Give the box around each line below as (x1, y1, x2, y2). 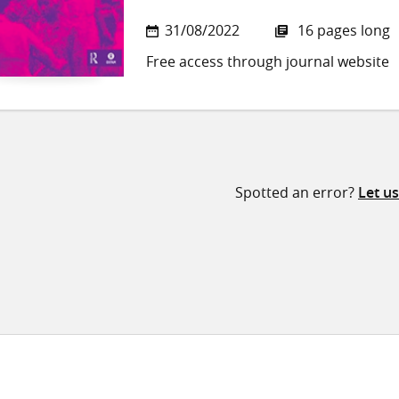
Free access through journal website (146, 52, 389, 72)
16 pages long (294, 20, 390, 41)
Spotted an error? (235, 183, 358, 203)
